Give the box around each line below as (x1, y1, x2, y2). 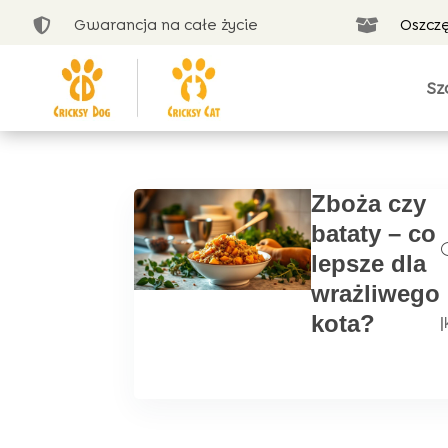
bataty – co (310, 220, 436, 247)
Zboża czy (310, 190, 426, 217)
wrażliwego (310, 280, 440, 307)
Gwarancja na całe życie (74, 15, 259, 35)
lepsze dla (310, 250, 426, 277)
